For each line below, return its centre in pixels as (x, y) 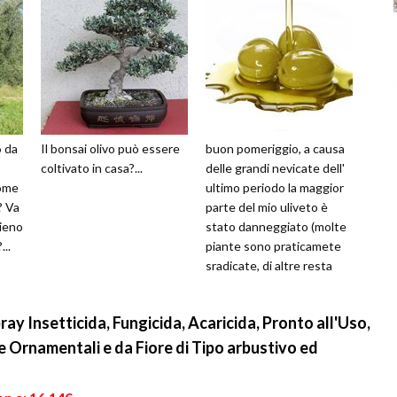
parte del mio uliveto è (267, 207)
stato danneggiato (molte (276, 227)
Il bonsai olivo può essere (110, 149)
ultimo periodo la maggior (275, 188)
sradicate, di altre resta (269, 266)
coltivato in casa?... (92, 168)
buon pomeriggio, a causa (275, 149)
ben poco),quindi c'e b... (269, 285)
